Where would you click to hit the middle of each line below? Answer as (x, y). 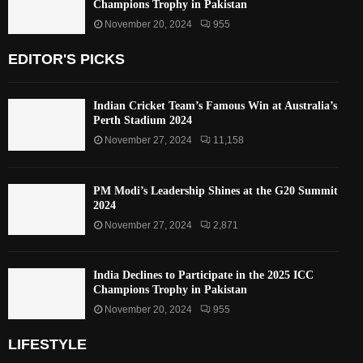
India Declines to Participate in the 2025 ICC (203, 275)
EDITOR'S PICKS (66, 60)
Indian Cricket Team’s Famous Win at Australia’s (215, 106)
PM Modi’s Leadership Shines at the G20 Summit (216, 190)
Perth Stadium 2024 (143, 121)
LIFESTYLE (47, 345)
